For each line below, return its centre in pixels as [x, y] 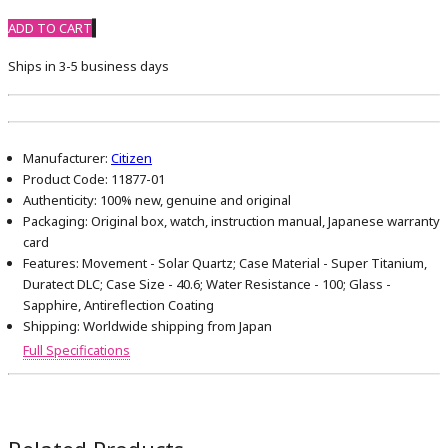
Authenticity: [60, 200]
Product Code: [65, 179]
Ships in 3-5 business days [88, 66]
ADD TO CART [50, 28]
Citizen [131, 158]
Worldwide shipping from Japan [176, 326]
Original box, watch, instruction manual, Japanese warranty [264, 221]
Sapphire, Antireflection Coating [118, 305]
